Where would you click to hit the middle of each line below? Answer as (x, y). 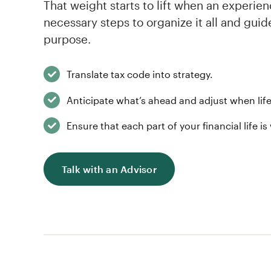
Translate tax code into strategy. (140, 74)
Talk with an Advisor (109, 169)
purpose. (67, 39)
